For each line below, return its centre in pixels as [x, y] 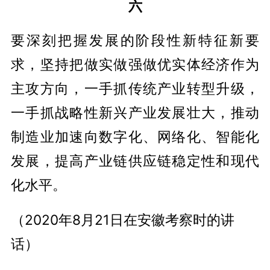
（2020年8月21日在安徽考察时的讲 [122, 220]
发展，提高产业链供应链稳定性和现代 [135, 161]
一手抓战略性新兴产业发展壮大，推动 [135, 113]
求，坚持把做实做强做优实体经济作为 [135, 64]
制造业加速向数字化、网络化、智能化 [135, 137]
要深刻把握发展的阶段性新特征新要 [135, 40]
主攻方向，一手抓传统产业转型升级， [135, 89]
